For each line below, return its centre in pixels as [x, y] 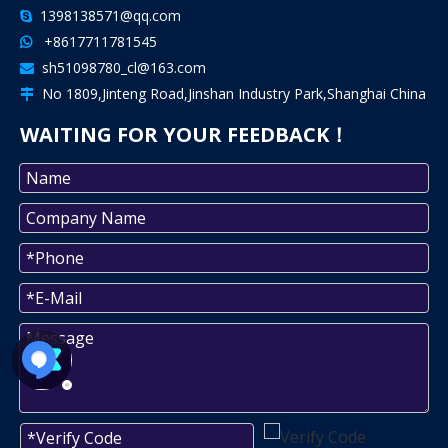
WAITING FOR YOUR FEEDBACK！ [184, 134]
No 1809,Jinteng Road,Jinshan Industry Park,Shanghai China [230, 93]
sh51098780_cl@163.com [124, 67]
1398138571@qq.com [106, 15]
